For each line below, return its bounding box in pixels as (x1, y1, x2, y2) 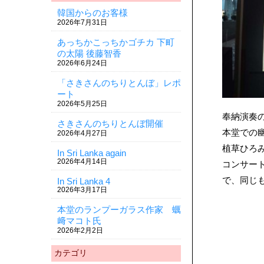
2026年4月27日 (57, 129, 107, 137)
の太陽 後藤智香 (57, 48, 121, 58)
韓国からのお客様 (57, 8, 128, 18)
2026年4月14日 (57, 157, 107, 166)
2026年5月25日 (57, 100, 107, 108)
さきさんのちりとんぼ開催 (57, 118, 163, 128)
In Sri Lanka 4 (57, 176, 110, 186)
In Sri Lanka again (57, 148, 126, 158)
